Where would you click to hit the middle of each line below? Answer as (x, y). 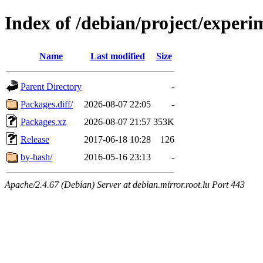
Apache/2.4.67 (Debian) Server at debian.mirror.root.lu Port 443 (125, 184)
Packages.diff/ (47, 104)
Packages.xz (43, 122)
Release (35, 139)
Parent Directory (51, 86)
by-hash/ (36, 157)
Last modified (117, 56)
